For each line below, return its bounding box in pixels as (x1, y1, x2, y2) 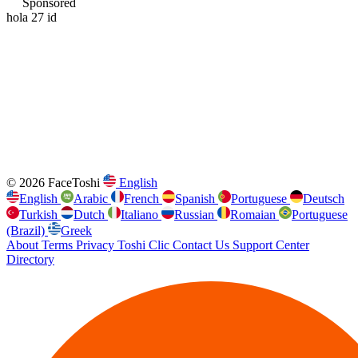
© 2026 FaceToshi (6, 176, 100, 189)
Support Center (233, 238, 309, 252)
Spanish (175, 192, 218, 205)
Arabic (74, 192, 111, 205)
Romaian (230, 208, 279, 221)
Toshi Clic (117, 238, 173, 252)
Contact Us (173, 238, 233, 252)
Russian (174, 208, 217, 221)
